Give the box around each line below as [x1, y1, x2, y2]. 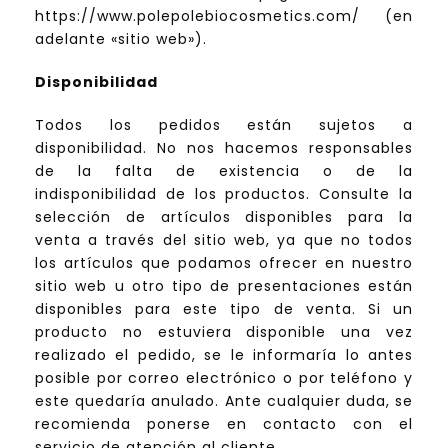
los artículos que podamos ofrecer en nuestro [35, 253, 413, 274]
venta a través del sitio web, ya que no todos [35, 230, 413, 251]
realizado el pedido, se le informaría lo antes [35, 345, 413, 366]
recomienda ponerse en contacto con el [35, 414, 413, 435]
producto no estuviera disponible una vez [35, 322, 413, 343]
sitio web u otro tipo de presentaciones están [35, 276, 413, 297]
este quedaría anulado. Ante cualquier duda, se [35, 391, 413, 412]
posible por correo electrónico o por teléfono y [35, 368, 413, 389]
